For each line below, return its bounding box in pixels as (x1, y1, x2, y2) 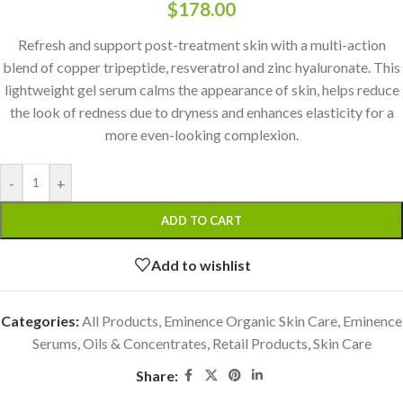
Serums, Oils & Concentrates (31, 335, 207, 352)
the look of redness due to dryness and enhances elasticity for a (9, 103, 394, 121)
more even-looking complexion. (104, 126, 299, 143)
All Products (82, 312, 158, 329)
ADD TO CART (161, 213, 242, 228)
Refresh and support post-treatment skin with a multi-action (17, 36, 386, 53)
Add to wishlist (150, 255, 251, 273)
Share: (135, 367, 178, 384)
